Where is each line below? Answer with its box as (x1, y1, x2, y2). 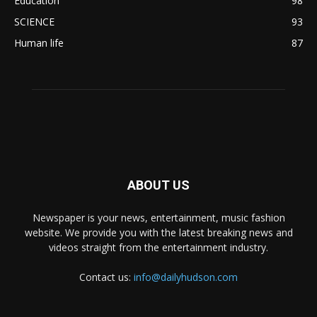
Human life (14, 36, 64, 50)
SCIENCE (14, 15, 54, 28)
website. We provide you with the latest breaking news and (24, 226, 293, 239)
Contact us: (79, 270, 134, 284)
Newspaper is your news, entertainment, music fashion (32, 211, 285, 224)
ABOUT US (127, 178, 190, 192)
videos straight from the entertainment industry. (49, 241, 268, 254)
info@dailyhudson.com (134, 270, 238, 284)
